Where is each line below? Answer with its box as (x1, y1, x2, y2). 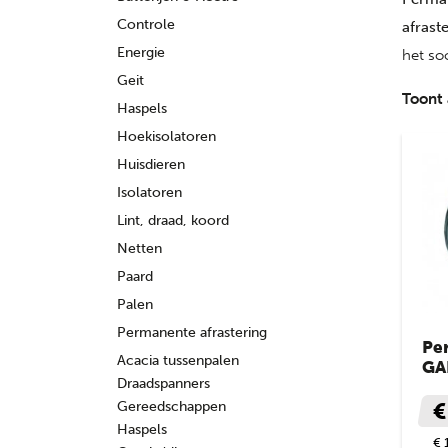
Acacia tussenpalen (117, 352, 239, 369)
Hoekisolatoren (117, 128, 216, 145)
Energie (117, 44, 165, 61)
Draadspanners (117, 375, 210, 392)
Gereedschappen (117, 398, 226, 415)
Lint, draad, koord (117, 212, 229, 229)
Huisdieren (117, 156, 185, 173)
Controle (117, 16, 175, 33)
